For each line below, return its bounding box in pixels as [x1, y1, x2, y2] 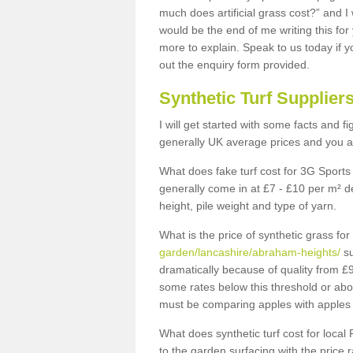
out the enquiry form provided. [159, 58, 313, 71]
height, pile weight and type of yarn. [159, 199, 336, 212]
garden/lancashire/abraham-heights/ [159, 246, 340, 258]
